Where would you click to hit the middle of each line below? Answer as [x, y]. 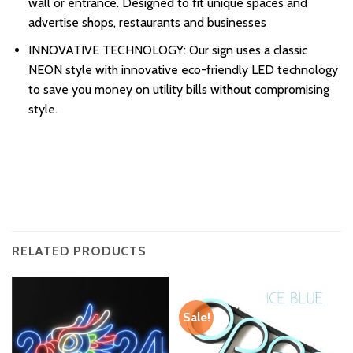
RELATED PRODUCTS [79, 251]
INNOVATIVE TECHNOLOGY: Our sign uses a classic [167, 50]
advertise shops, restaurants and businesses [147, 23]
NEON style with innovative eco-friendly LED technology [183, 69]
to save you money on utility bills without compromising [178, 89]
